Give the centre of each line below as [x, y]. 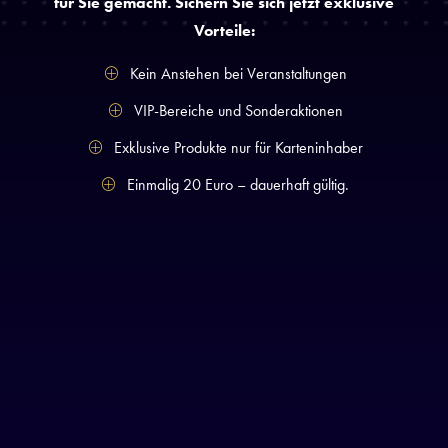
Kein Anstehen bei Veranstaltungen [238, 73]
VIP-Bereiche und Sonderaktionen [238, 110]
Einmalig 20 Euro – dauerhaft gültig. [238, 184]
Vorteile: [224, 31]
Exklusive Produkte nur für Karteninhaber [238, 147]
